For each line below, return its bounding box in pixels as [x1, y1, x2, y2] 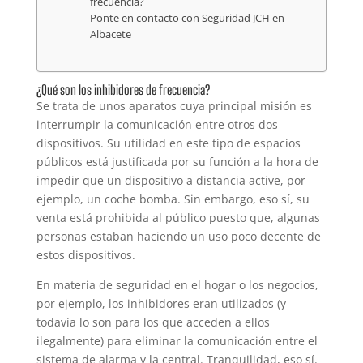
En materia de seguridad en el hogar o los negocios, [36, 276, 318, 293]
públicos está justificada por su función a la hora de [36, 153, 318, 169]
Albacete [89, 27, 131, 41]
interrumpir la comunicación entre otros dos [36, 116, 278, 132]
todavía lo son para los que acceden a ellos [36, 314, 270, 330]
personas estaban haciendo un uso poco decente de [36, 228, 321, 244]
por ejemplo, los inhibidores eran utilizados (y [36, 295, 286, 311]
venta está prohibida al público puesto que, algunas [36, 209, 320, 225]
